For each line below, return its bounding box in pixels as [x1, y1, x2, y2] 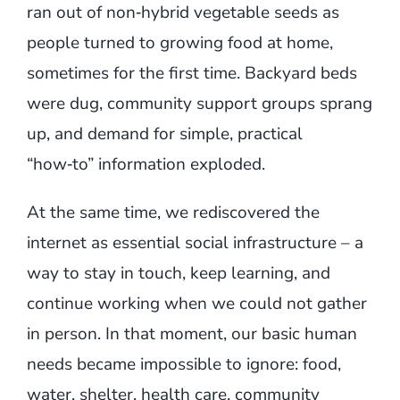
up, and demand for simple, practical [26, 121, 303, 146]
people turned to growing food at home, [26, 30, 333, 54]
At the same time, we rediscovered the [26, 200, 320, 224]
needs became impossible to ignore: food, [26, 352, 341, 376]
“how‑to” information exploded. [26, 152, 265, 176]
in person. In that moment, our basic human [26, 321, 357, 346]
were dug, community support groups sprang [26, 91, 372, 115]
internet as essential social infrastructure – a [26, 230, 363, 254]
